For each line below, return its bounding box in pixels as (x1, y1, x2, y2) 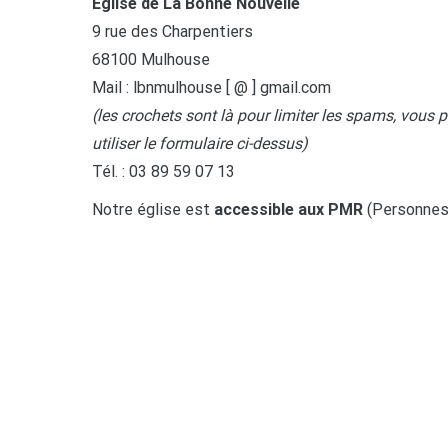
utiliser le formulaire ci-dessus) (92, 133, 308, 153)
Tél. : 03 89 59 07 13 (92, 161, 235, 181)
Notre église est (92, 199, 214, 219)
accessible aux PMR (214, 199, 363, 219)
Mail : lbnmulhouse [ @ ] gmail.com (92, 77, 331, 97)
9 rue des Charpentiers (92, 21, 253, 41)
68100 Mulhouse (92, 49, 210, 69)
